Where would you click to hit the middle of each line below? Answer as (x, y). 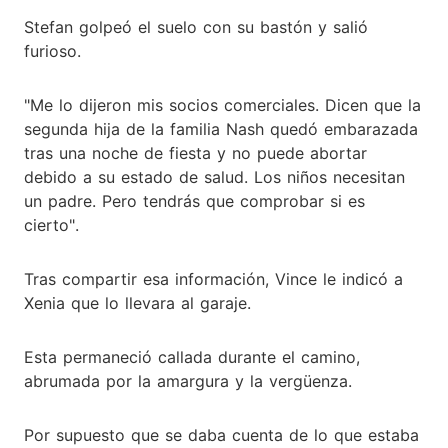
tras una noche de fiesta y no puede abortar (195, 152)
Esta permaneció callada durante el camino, (192, 356)
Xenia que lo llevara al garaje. (137, 302)
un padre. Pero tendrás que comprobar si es (194, 200)
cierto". (51, 224)
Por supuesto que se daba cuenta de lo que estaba (221, 434)
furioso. (52, 50)
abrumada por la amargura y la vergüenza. (188, 380)
